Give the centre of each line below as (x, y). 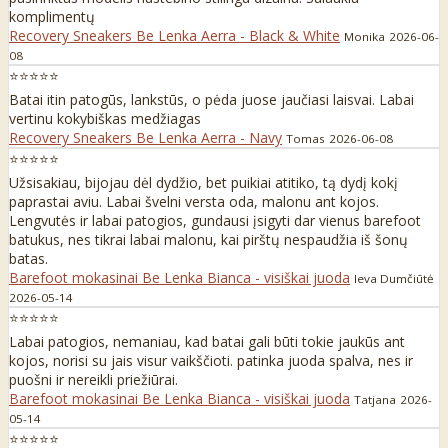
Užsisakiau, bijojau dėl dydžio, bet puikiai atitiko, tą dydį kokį (203, 182)
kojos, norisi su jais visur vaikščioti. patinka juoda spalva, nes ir (211, 360)
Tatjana (375, 399)
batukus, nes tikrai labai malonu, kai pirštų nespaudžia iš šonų (208, 239)
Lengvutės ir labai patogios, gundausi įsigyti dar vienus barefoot (215, 220)
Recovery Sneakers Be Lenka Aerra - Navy (145, 137)
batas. (28, 258)
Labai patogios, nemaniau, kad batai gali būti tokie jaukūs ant (207, 341)
